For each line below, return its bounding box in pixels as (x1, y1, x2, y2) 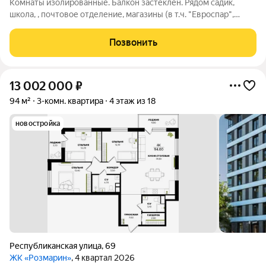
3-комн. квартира (37, 96, 103, 106)
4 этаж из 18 (109, 96, 156, 106)
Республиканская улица (9, 241, 102, 251)
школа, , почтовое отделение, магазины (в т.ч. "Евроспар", (9, 9, 234, 19)
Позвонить (109, 37, 157, 48)
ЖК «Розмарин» (9, 253, 71, 262)
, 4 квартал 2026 (71, 253, 135, 262)
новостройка (15, 119, 61, 128)
